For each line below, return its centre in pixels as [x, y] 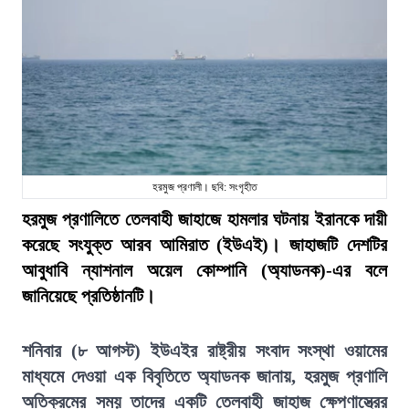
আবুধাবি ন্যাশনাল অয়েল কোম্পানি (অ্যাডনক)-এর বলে [204, 270]
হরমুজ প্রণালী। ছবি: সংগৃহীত [204, 187]
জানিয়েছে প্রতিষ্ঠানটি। [89, 296]
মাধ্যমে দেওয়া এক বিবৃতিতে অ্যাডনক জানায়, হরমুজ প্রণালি [204, 376]
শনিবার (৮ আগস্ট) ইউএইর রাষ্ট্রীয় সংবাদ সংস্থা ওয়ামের [204, 351]
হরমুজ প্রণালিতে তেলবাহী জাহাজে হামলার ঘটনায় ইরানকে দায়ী [204, 219]
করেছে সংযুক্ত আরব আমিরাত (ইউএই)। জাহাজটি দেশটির [204, 245]
